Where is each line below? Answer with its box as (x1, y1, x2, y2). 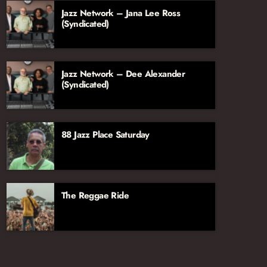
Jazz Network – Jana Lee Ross (61, 7, 181, 20)
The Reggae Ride (61, 189, 129, 202)
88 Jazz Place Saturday (61, 128, 150, 141)
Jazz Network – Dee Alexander (61, 67, 185, 80)
